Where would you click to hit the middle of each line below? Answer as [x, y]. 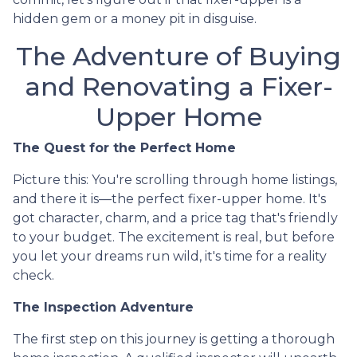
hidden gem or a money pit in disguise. [135, 18]
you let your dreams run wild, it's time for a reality [170, 256]
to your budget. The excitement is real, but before [174, 237]
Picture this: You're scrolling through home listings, [175, 179]
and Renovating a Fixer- [178, 86]
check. [33, 275]
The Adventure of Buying [178, 56]
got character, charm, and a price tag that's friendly [175, 218]
